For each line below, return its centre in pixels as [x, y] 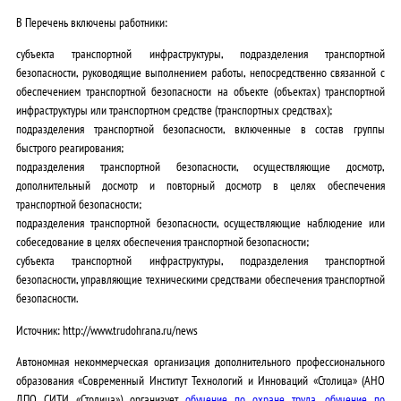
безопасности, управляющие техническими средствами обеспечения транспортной [200, 279]
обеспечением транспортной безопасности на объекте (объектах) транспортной [200, 91]
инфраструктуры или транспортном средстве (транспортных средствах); [174, 110]
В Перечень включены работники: [92, 22]
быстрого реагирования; [70, 148]
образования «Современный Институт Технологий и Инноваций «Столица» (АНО [200, 380]
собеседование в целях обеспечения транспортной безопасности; [162, 242]
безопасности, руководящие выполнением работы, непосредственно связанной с [200, 73]
